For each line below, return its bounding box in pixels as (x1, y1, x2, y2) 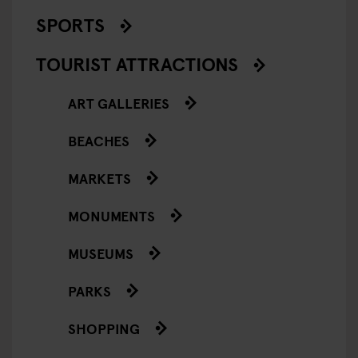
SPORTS (36, 11, 105, 38)
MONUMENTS (68, 205, 155, 226)
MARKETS (68, 168, 131, 189)
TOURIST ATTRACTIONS (36, 50, 238, 78)
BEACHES (68, 130, 129, 151)
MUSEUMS (68, 243, 133, 264)
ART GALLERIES (68, 93, 169, 113)
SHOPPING (68, 318, 140, 339)
